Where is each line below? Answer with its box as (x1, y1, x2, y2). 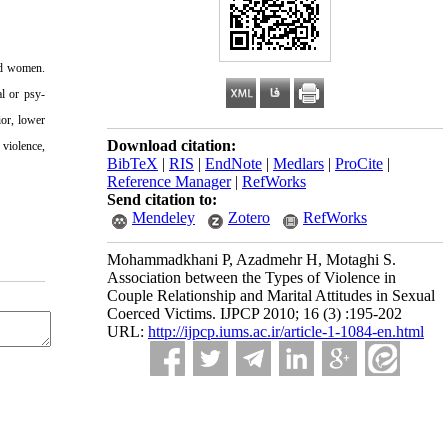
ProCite (335, 155, 383, 172)
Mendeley (132, 209, 195, 226)
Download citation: (107, 137, 236, 154)
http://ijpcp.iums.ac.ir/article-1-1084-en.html (148, 323, 424, 340)
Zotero (228, 209, 270, 226)
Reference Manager (107, 173, 231, 190)
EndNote (205, 155, 262, 172)
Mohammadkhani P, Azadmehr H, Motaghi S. (107, 251, 396, 268)
